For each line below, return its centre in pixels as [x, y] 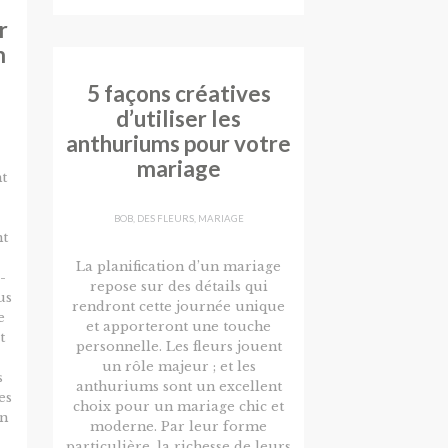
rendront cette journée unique [179, 307]
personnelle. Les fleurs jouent [178, 347]
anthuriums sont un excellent [178, 387]
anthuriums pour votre [179, 144]
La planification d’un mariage [179, 267]
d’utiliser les [179, 119]
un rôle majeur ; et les [178, 367]
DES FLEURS [165, 219]
